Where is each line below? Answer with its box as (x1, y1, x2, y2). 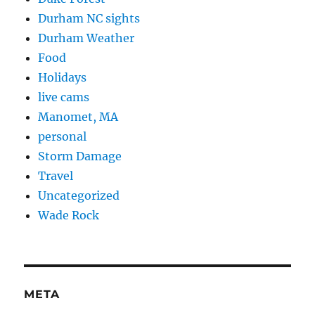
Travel (38, 168, 74, 183)
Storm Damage (38, 148, 122, 163)
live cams (38, 89, 90, 104)
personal (38, 129, 87, 143)
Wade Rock (38, 207, 100, 222)
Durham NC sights (38, 11, 141, 25)
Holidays (38, 70, 87, 84)
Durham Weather (38, 30, 135, 45)
